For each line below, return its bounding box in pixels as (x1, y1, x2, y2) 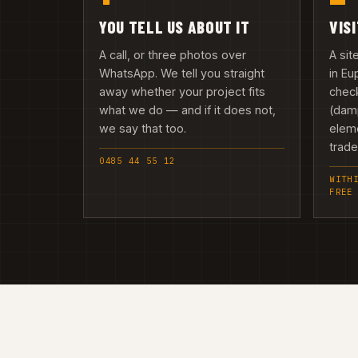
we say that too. (99, 121, 187, 135)
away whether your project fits (99, 84, 266, 98)
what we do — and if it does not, (99, 102, 276, 117)
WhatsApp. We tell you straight (99, 66, 265, 80)
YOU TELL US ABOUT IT (99, 17, 250, 38)
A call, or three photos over (99, 47, 247, 62)
